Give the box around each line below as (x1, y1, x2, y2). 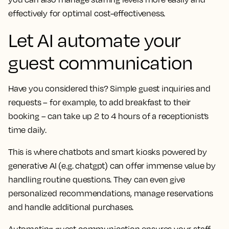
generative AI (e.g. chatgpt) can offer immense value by (8, 160, 216, 171)
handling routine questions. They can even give (8, 174, 185, 185)
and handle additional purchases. (8, 201, 134, 212)
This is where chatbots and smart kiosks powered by (8, 146, 208, 157)
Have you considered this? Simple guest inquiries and (8, 83, 211, 94)
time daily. (8, 124, 47, 135)
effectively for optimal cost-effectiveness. (8, 8, 166, 18)
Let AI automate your (8, 28, 181, 51)
